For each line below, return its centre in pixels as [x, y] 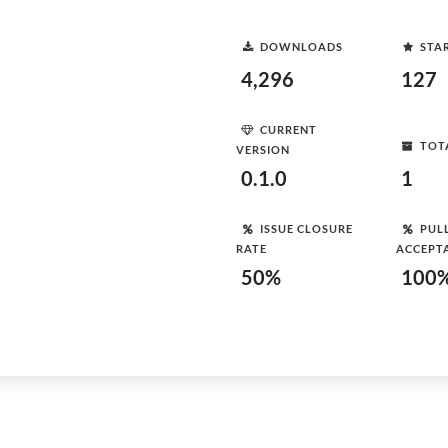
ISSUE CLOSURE [306, 228]
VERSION [263, 149]
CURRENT [288, 129]
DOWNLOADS [301, 46]
